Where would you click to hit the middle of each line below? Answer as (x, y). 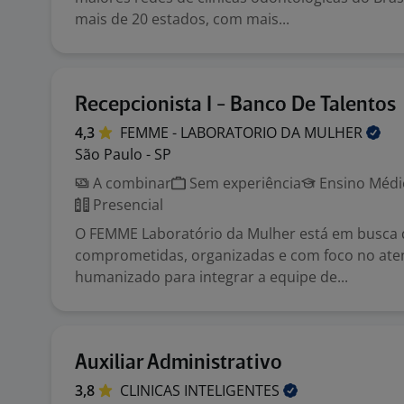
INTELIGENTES (234, 390)
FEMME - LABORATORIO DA (212, 133)
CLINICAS (152, 390)
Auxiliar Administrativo (179, 363)
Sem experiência (243, 183)
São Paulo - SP (123, 154)
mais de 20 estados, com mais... (182, 19)
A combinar (130, 183)
